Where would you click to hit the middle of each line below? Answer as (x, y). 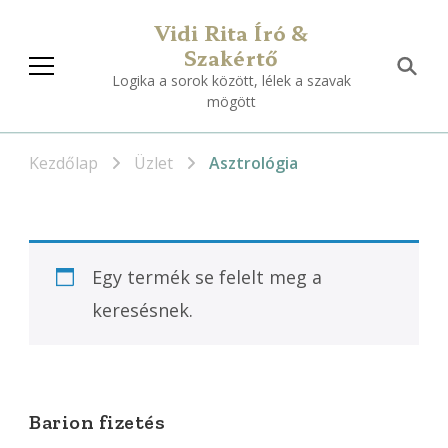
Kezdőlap (63, 162)
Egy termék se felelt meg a (207, 276)
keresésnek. (142, 309)
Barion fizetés (97, 421)
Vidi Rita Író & (231, 32)
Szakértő (231, 57)
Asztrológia (253, 162)
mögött (231, 101)
